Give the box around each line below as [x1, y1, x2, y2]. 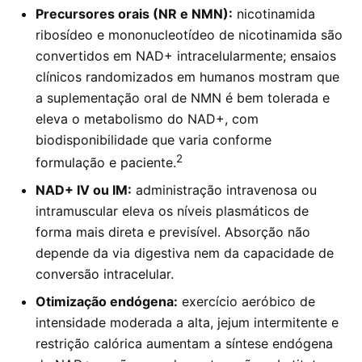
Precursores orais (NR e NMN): [36, 5, 233, 22]
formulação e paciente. [36, 154, 176, 170]
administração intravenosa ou [132, 181, 317, 198]
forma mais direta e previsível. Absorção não [36, 223, 310, 240]
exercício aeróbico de [178, 293, 315, 309]
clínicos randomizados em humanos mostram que [36, 68, 339, 85]
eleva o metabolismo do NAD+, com [36, 110, 259, 127]
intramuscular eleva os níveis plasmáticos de [36, 202, 309, 219]
